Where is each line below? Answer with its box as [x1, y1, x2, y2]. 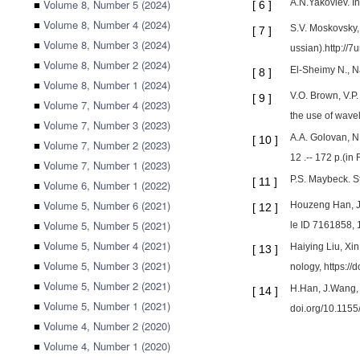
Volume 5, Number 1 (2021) [43, 298, 170, 313]
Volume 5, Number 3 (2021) [43, 258, 170, 273]
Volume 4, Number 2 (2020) [43, 318, 170, 333]
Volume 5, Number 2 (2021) [43, 278, 170, 293]
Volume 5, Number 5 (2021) [43, 218, 170, 233]
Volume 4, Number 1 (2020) [43, 338, 170, 354]
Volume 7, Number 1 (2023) [43, 157, 170, 173]
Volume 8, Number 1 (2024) [43, 77, 170, 92]
